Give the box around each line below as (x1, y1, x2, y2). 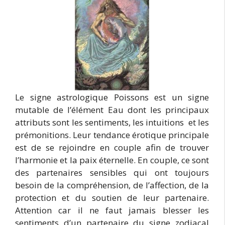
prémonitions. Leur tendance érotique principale (15, 129, 209, 141)
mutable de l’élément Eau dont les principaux (15, 103, 209, 116)
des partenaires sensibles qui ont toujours (15, 166, 209, 178)
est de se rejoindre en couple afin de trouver (15, 141, 209, 153)
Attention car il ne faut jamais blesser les (15, 204, 209, 216)
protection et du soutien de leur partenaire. (15, 191, 209, 203)
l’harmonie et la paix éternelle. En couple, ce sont (15, 154, 209, 166)
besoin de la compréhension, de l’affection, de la (15, 179, 209, 191)
